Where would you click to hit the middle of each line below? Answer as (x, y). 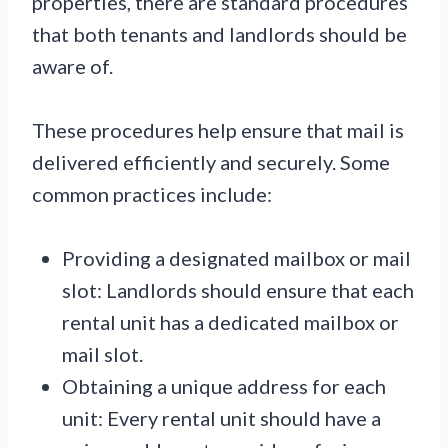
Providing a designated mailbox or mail (236, 257)
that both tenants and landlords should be (219, 33)
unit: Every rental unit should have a (221, 417)
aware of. (72, 65)
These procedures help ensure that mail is (218, 129)
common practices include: (152, 193)
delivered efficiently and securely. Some (211, 161)
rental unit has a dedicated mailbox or (230, 321)
